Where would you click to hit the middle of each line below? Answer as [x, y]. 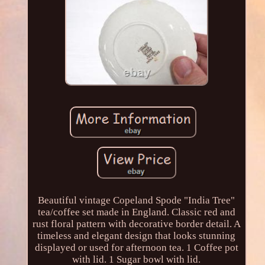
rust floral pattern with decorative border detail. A [136, 224]
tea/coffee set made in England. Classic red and [136, 212]
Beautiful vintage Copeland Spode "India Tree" [137, 201]
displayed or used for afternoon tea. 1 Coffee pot [136, 248]
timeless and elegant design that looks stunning [137, 236]
